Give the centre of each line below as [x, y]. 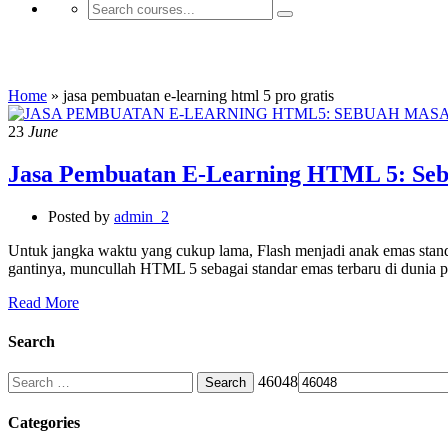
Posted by [79, 216]
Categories [44, 423]
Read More [43, 302]
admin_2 [141, 216]
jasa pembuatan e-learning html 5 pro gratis [198, 95]
